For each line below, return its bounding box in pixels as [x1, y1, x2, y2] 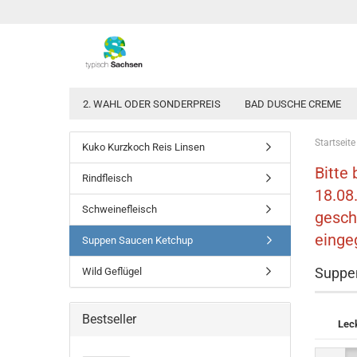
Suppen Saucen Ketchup [82, 234, 193, 246]
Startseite [314, 137, 355, 148]
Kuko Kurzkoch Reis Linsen [82, 141, 205, 153]
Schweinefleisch [82, 203, 157, 215]
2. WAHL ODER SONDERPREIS [83, 98, 221, 110]
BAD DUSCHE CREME [245, 98, 341, 110]
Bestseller [82, 312, 136, 327]
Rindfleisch [82, 172, 132, 184]
